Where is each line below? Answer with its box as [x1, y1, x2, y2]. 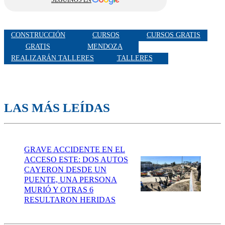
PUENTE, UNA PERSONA [24, 175, 117, 184]
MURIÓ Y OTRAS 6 [24, 185, 93, 194]
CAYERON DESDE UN [24, 165, 106, 174]
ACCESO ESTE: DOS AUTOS [24, 155, 128, 164]
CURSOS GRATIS [147, 31, 200, 39]
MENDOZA [87, 43, 123, 51]
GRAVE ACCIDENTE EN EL [24, 145, 125, 154]
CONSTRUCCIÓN [11, 31, 65, 39]
